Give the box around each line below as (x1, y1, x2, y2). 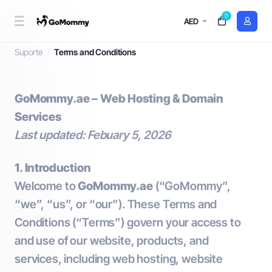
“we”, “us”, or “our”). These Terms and (15, 197, 217, 211)
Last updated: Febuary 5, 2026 (15, 128, 171, 142)
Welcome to (15, 179, 78, 193)
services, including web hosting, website (15, 252, 223, 266)
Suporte (15, 47, 42, 57)
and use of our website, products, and (15, 234, 209, 248)
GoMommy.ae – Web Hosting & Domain (15, 92, 224, 106)
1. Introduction (15, 161, 91, 175)
